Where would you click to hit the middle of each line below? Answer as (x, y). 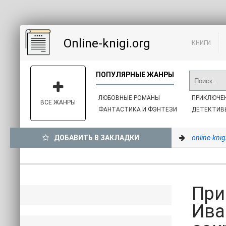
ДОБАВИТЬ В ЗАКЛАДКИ (97, 138)
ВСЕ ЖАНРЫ (58, 102)
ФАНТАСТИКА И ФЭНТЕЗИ (138, 109)
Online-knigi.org (107, 43)
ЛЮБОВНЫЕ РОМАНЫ (129, 98)
